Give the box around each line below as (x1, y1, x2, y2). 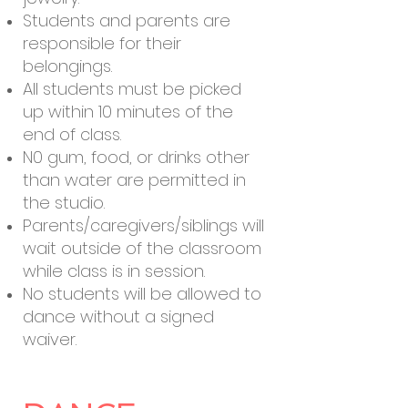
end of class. (23, 123, 121, 146)
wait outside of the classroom (23, 237, 261, 260)
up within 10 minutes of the (23, 100, 233, 123)
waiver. (23, 328, 81, 351)
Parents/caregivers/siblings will (23, 214, 264, 237)
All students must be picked (23, 77, 241, 100)
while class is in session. (23, 260, 209, 282)
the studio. (23, 191, 105, 214)
